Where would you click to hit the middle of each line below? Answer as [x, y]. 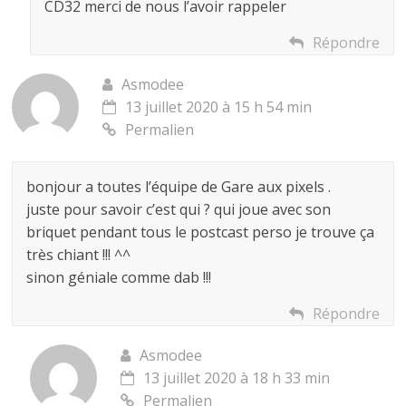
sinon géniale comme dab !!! [119, 277]
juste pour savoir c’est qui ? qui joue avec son [179, 209]
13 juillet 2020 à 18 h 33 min [237, 377]
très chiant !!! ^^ [79, 254]
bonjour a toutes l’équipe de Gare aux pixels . [179, 186]
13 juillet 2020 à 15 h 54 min [219, 106]
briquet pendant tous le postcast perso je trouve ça [201, 232]
